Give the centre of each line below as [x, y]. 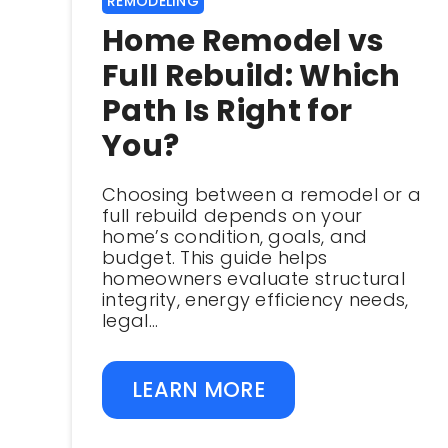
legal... [130, 320]
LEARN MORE [198, 389]
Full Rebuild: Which [251, 76]
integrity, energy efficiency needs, [255, 299]
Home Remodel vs [243, 41]
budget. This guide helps [215, 257]
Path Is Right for [227, 111]
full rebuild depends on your [232, 215]
